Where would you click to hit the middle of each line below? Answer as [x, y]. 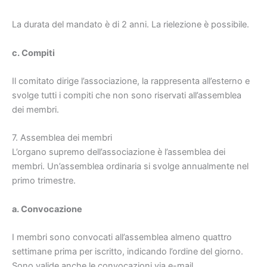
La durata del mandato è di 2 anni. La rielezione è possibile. [131, 25]
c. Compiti [33, 53]
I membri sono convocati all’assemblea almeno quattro [122, 237]
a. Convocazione [47, 209]
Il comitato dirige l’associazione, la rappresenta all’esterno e [131, 81]
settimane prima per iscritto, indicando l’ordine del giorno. [128, 251]
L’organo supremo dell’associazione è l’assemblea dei [119, 152]
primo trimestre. [44, 181]
